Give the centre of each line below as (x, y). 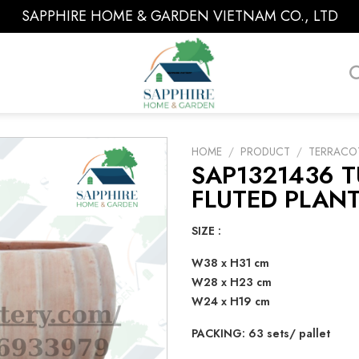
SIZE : (206, 230)
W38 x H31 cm (230, 262)
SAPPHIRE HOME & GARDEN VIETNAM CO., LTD (179, 16)
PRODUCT (266, 151)
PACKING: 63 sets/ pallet (261, 333)
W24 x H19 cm (231, 301)
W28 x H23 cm (232, 282)
